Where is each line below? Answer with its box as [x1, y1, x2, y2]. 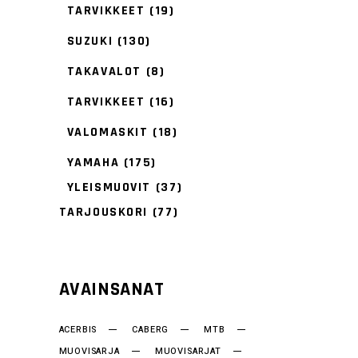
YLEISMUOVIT [66, 179, 152, 197]
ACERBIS [58, 323, 97, 337]
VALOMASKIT [66, 124, 149, 141]
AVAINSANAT [58, 277, 165, 302]
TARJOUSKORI [58, 204, 149, 221]
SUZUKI [66, 33, 113, 50]
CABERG [132, 323, 169, 337]
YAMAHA [66, 154, 120, 172]
